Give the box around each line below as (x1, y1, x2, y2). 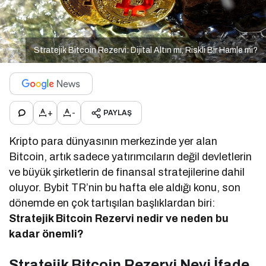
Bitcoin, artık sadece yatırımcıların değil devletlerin (9, 151, 252, 163)
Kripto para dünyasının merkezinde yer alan (9, 135, 218, 148)
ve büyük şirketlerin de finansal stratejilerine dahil (9, 166, 245, 179)
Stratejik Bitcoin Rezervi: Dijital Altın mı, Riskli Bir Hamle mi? (34, 46, 258, 55)
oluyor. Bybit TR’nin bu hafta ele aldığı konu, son (9, 182, 241, 194)
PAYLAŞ (103, 109, 132, 118)
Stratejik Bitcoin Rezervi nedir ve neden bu (9, 213, 229, 225)
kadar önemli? (9, 228, 84, 240)
